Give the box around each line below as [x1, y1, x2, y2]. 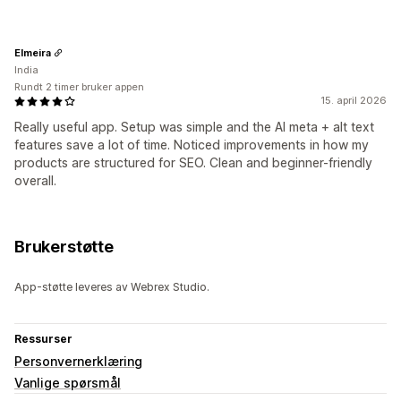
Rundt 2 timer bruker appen [14, 81, 144, 94]
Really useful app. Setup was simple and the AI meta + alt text [14, 119, 374, 135]
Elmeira [14, 46, 51, 59]
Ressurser [14, 332, 73, 346]
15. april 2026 [320, 94, 387, 107]
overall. [14, 173, 56, 189]
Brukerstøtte [14, 237, 114, 257]
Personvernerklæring [14, 354, 142, 370]
